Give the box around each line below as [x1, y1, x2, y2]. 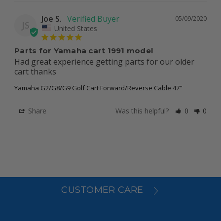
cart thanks [14, 66, 58, 77]
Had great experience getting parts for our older [14, 56, 194, 68]
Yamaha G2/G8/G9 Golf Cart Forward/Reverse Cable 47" [14, 83, 183, 93]
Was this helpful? [115, 106, 171, 116]
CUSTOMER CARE [61, 184, 146, 196]
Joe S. [41, 13, 62, 24]
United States [54, 23, 97, 33]
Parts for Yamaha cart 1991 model [14, 46, 153, 56]
